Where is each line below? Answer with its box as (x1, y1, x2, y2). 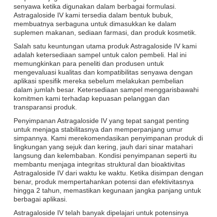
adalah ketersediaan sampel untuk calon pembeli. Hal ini (14, 50, 186, 59)
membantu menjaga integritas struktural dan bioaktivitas (14, 160, 185, 168)
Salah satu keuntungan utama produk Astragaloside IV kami (14, 42, 197, 50)
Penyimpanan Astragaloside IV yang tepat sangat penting (14, 116, 189, 124)
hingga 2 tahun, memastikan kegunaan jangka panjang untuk (14, 186, 201, 194)
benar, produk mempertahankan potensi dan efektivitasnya (14, 177, 194, 186)
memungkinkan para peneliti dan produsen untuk (14, 59, 164, 67)
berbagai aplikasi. (14, 195, 67, 203)
